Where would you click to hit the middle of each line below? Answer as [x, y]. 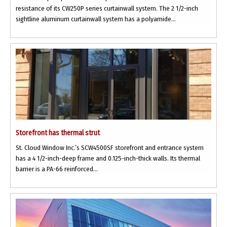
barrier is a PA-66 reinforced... [57, 169]
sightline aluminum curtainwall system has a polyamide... [96, 19]
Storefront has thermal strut [58, 133]
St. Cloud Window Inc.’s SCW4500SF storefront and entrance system [110, 148]
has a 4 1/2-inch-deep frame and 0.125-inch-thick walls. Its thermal [108, 159]
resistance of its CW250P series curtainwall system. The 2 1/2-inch [107, 9]
